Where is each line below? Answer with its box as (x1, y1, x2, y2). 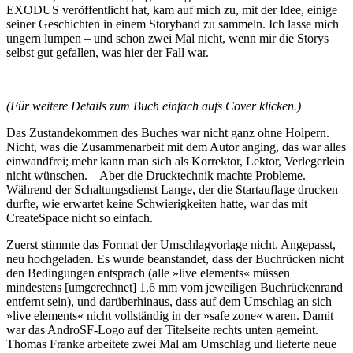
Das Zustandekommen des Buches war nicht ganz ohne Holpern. (6, 126, 329, 140)
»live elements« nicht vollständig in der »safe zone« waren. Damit (6, 309, 333, 323)
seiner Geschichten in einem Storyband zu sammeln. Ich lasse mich (6, 17, 339, 32)
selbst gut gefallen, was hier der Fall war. (6, 46, 209, 60)
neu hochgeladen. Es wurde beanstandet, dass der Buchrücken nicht (6, 252, 344, 266)
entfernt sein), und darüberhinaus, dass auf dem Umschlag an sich (6, 295, 332, 309)
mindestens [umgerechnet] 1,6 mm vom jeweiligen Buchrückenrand (6, 281, 343, 295)
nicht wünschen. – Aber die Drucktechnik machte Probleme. (6, 169, 306, 183)
